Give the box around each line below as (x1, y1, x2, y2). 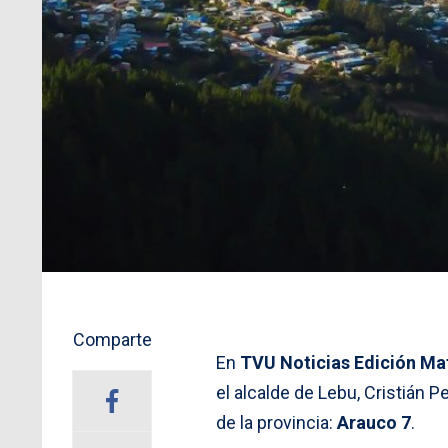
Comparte (72, 328, 152, 350)
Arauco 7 (337, 411, 411, 433)
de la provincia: (216, 411, 337, 433)
